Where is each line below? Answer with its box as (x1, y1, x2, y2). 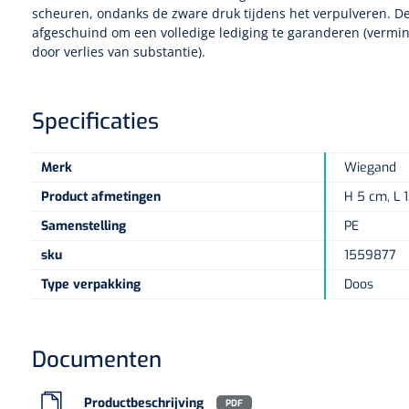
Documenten (32, 345, 162, 374)
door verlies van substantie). (32, 43, 205, 60)
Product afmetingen (41, 188, 161, 205)
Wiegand (344, 159, 396, 176)
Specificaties (32, 107, 159, 136)
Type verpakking (41, 276, 141, 293)
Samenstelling (41, 217, 126, 235)
